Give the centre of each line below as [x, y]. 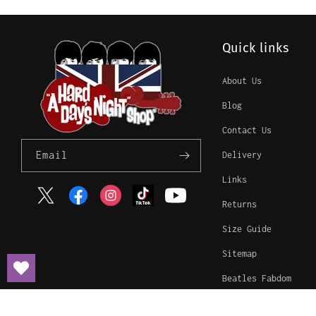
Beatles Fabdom [256, 279]
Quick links [255, 48]
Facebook [89, 203]
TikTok [148, 203]
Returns [239, 205]
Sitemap [239, 254]
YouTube [183, 203]
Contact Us [247, 130]
